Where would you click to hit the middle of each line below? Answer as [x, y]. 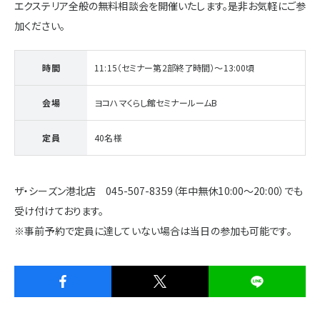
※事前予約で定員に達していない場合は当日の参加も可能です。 [153, 231]
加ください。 [40, 26]
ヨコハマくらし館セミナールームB [156, 102]
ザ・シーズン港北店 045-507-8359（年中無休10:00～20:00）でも [159, 191]
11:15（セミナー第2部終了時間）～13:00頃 [175, 67]
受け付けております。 [59, 211]
